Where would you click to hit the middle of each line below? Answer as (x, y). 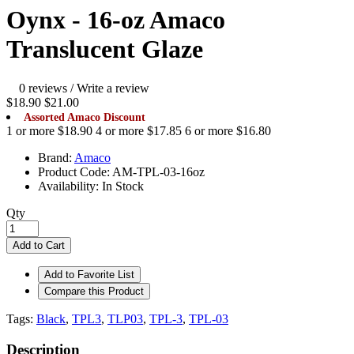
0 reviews (43, 88)
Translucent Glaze (105, 49)
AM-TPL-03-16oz (158, 171)
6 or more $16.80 (228, 130)
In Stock (123, 186)
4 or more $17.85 (139, 130)
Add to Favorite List (89, 274)
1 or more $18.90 (49, 130)
